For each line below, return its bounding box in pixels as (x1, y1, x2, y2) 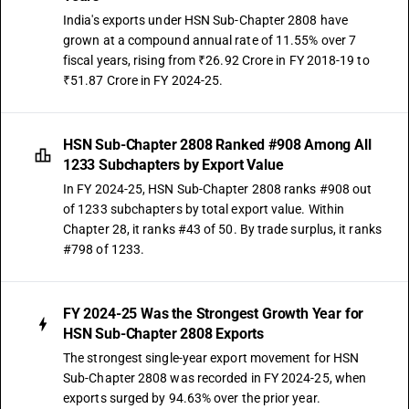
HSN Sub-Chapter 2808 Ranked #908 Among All (63, 136, 372, 153)
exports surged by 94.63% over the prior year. (63, 391, 320, 405)
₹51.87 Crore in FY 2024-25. (63, 73, 224, 88)
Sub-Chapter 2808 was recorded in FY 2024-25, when (63, 371, 367, 385)
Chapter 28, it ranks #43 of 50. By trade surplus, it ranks (63, 222, 382, 236)
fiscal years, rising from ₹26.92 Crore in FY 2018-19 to (63, 53, 370, 68)
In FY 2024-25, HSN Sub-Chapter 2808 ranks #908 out (63, 182, 372, 196)
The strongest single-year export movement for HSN (63, 351, 360, 365)
